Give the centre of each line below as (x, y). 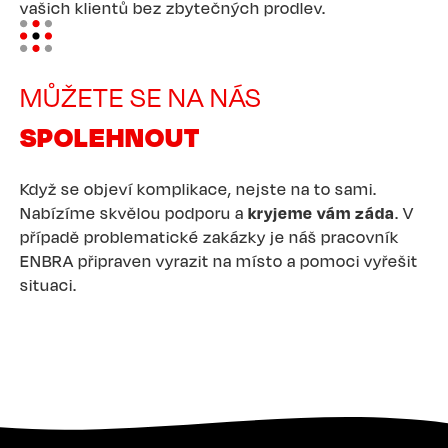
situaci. (48, 284)
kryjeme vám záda (321, 212)
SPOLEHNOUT (110, 136)
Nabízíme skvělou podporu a (134, 212)
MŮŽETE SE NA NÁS (141, 96)
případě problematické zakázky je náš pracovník (209, 236)
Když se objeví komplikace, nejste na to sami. (198, 188)
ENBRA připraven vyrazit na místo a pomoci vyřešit (219, 260)
